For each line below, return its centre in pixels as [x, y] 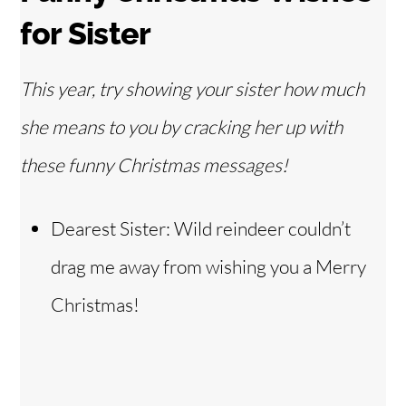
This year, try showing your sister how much [193, 89]
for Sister [86, 33]
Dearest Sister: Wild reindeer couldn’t [201, 228]
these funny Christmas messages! [155, 165]
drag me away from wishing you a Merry [208, 266]
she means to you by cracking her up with [182, 127]
